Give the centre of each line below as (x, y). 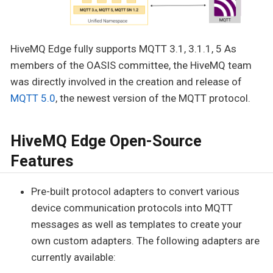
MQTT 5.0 (33, 98)
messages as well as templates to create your (136, 224)
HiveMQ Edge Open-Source (106, 141)
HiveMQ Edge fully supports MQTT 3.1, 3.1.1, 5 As (123, 48)
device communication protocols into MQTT (132, 207)
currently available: (73, 257)
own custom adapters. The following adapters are (145, 240)
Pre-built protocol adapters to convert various (135, 191)
